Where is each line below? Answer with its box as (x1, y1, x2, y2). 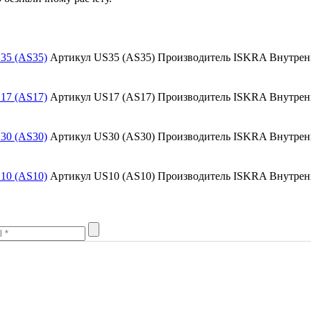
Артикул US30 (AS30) (50, 131, 158, 143)
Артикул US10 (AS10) (50, 170, 158, 183)
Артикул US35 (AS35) (50, 51, 158, 64)
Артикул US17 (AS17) (50, 91, 158, 103)
